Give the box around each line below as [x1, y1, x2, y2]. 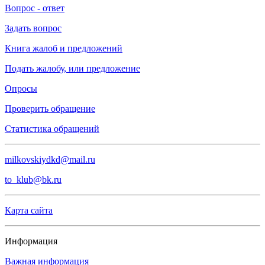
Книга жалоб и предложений [5, 43, 122, 53]
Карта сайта [5, 205, 53, 215]
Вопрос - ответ [5, 3, 64, 13]
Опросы [5, 83, 37, 93]
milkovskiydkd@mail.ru [5, 154, 95, 164]
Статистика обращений [5, 124, 99, 134]
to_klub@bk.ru [5, 174, 62, 185]
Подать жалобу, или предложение [5, 63, 140, 73]
